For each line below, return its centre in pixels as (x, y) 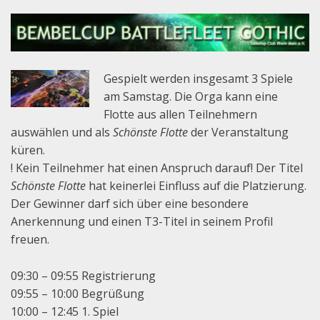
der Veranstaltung (238, 132)
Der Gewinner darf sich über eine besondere (130, 203)
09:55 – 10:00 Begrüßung (77, 293)
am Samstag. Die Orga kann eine (191, 96)
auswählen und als (62, 132)
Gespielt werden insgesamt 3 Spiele (198, 78)
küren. (28, 150)
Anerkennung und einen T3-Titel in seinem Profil (142, 221)
